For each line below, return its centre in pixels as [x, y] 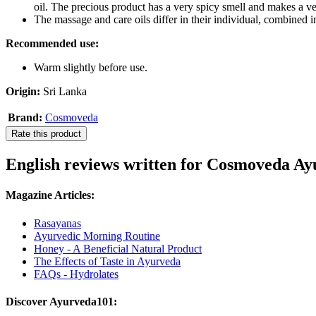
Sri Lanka [65, 92]
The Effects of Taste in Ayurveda [107, 261]
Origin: [24, 92]
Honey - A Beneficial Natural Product [118, 248]
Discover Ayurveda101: [61, 301]
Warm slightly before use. [91, 68]
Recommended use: [52, 44]
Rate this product [46, 134]
